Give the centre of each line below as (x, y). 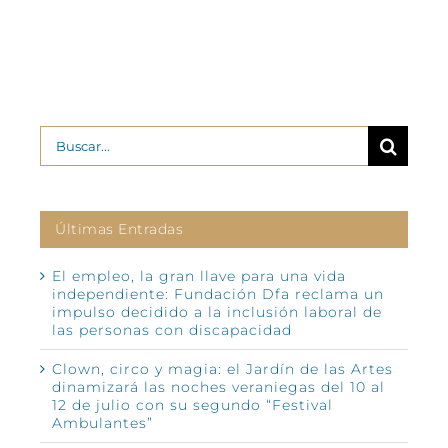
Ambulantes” (102, 422)
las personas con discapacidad (172, 329)
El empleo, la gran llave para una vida (199, 275)
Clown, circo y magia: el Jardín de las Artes (222, 368)
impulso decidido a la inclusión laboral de (217, 311)
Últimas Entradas (119, 228)
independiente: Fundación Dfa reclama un (218, 293)
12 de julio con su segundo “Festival (192, 404)
